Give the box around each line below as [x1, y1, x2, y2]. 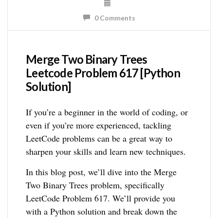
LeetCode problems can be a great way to [26, 132, 173, 145]
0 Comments [90, 14, 135, 22]
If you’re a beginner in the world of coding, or [26, 106, 188, 118]
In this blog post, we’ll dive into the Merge [26, 166, 177, 178]
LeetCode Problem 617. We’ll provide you [26, 192, 176, 204]
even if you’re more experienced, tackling [26, 119, 172, 131]
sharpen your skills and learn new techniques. [26, 145, 186, 158]
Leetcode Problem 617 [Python [26, 66, 180, 80]
